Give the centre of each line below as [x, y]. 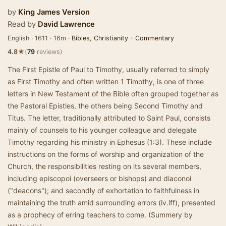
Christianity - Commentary [134, 38]
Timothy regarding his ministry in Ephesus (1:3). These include [110, 142]
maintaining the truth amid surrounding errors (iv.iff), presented [111, 203]
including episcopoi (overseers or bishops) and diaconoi [99, 178]
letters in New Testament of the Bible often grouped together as [113, 94]
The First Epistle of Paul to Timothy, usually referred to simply [108, 69]
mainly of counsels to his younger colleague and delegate [102, 130]
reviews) [49, 52]
